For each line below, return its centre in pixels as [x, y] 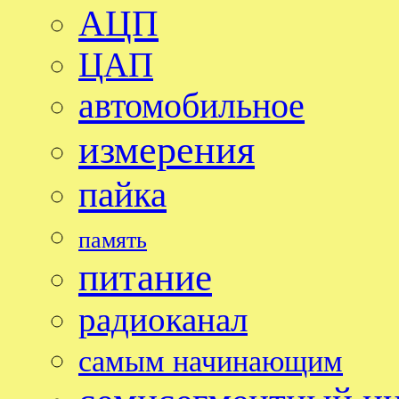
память [113, 240]
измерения [167, 149]
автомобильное [191, 105]
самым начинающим [211, 361]
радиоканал [163, 319]
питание [145, 277]
